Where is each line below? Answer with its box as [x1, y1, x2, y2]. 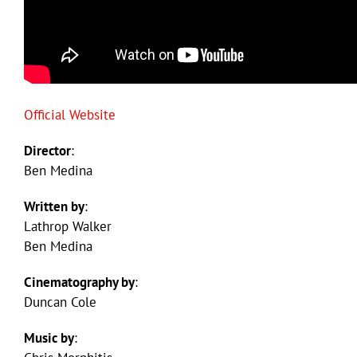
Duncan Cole [24, 292, 96, 311]
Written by [24, 197, 84, 215]
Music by [24, 328, 74, 347]
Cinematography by [24, 273, 135, 291]
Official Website [24, 105, 116, 124]
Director [24, 141, 71, 159]
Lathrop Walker [24, 217, 112, 235]
